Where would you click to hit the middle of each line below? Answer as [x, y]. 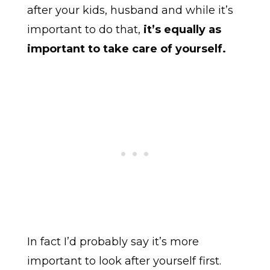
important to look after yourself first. [124, 261]
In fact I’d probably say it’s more [113, 242]
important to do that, [85, 30]
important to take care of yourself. [126, 49]
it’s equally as [182, 30]
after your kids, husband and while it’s [130, 11]
